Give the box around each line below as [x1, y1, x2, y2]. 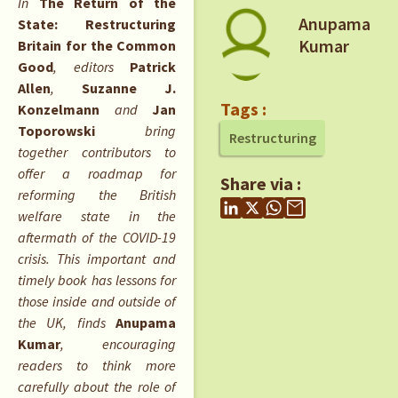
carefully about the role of [18, 378, 177, 396]
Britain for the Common [18, 36, 177, 55]
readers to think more [18, 356, 177, 375]
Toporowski [18, 122, 95, 140]
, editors [53, 58, 131, 76]
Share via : [220, 172, 302, 195]
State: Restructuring [18, 15, 177, 34]
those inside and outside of [18, 292, 177, 311]
